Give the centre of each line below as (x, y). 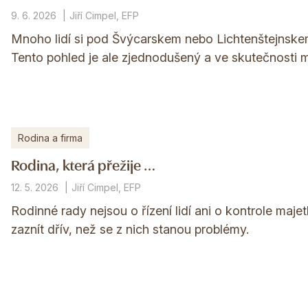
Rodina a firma (50, 138)
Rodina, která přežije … (83, 164)
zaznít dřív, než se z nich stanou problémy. (130, 230)
